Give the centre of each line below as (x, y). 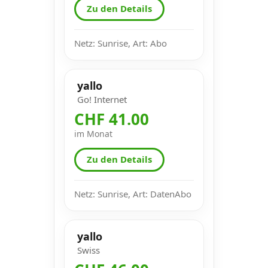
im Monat (93, 133)
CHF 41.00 (112, 119)
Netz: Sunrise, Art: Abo (121, 43)
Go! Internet (102, 99)
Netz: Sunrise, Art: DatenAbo (133, 194)
